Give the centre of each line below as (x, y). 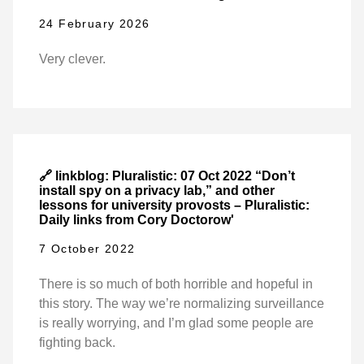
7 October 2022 (87, 249)
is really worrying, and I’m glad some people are (176, 323)
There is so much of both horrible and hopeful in (176, 284)
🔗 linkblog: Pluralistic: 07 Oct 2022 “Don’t (167, 175)
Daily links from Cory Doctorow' (136, 219)
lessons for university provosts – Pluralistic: (174, 205)
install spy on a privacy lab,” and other (157, 190)
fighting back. (77, 343)
